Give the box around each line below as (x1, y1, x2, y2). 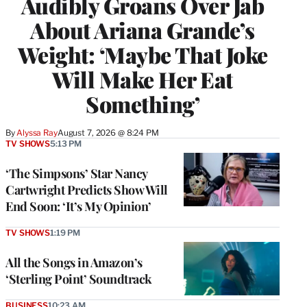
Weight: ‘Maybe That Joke (17, 39, 268, 69)
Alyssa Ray (16, 127, 58, 138)
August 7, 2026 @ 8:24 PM (57, 127, 159, 138)
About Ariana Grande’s (30, 14, 255, 45)
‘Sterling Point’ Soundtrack (5, 270, 152, 287)
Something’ (86, 88, 199, 119)
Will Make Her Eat (52, 64, 233, 94)
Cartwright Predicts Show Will (5, 181, 168, 198)
